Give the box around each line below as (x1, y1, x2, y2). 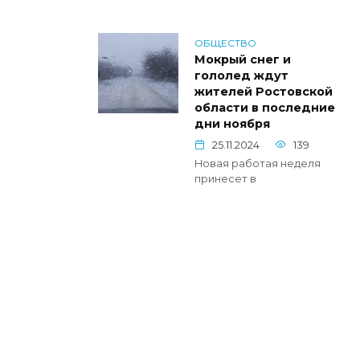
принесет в (194, 172, 256, 185)
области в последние (194, 100, 335, 116)
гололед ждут (194, 68, 288, 84)
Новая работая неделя (194, 157, 321, 170)
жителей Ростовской (194, 84, 333, 100)
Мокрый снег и (194, 52, 291, 67)
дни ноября (194, 117, 270, 132)
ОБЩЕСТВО (194, 36, 256, 49)
